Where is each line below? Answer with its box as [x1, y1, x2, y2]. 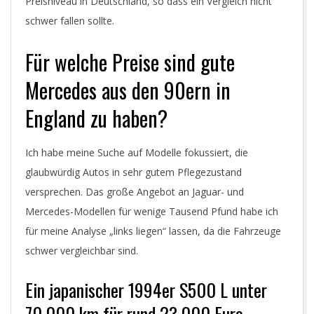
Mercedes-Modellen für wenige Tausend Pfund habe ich [25, 205, 278, 218]
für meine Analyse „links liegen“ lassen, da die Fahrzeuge [25, 224, 281, 238]
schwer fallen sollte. [25, 14, 114, 27]
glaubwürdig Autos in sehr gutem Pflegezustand [25, 165, 242, 179]
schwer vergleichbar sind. [25, 244, 141, 257]
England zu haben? [25, 102, 168, 134]
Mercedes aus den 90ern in [25, 74, 231, 106]
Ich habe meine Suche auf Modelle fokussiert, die [25, 146, 248, 159]
